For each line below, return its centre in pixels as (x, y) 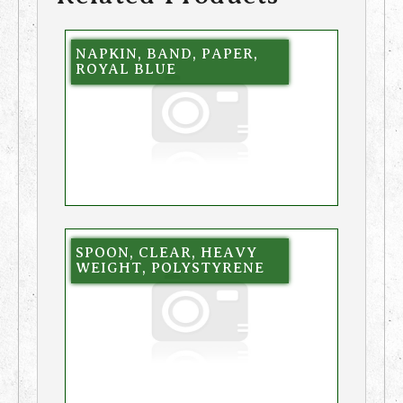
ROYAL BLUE (125, 69)
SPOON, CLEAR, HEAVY (166, 252)
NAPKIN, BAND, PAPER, (166, 54)
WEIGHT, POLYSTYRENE (170, 268)
